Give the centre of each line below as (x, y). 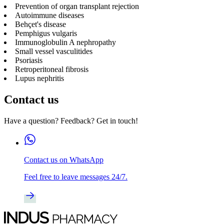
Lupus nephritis (39, 78)
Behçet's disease (40, 24)
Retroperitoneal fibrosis (52, 69)
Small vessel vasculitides (54, 51)
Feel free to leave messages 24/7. (76, 176)
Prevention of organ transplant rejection (77, 6)
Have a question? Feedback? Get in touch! (71, 120)
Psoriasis (29, 60)
